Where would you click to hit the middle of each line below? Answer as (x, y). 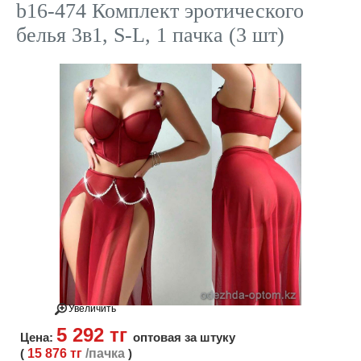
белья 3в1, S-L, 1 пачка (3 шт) (150, 35)
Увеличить (92, 309)
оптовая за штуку (184, 338)
